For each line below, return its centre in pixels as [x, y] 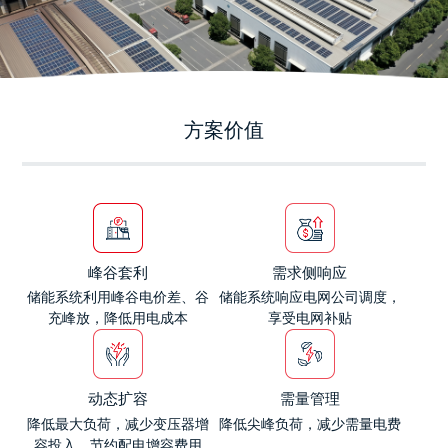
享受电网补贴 [309, 319]
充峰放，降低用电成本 [118, 319]
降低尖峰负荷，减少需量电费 [309, 424]
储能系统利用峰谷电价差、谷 [118, 298]
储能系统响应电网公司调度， [309, 298]
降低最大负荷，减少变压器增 [118, 424]
